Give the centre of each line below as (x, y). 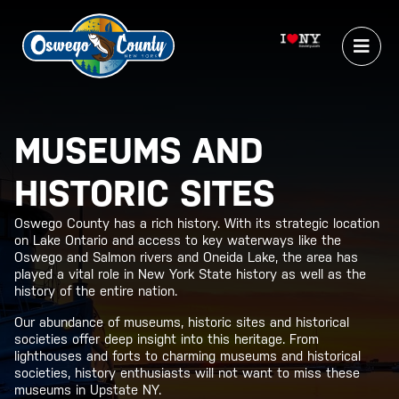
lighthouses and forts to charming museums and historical (187, 356)
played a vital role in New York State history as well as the (190, 274)
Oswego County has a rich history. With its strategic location (197, 223)
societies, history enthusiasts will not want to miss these (187, 373)
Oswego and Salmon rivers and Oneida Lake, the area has (186, 257)
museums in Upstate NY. (88, 390)
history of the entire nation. (96, 291)
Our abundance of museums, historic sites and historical (182, 322)
